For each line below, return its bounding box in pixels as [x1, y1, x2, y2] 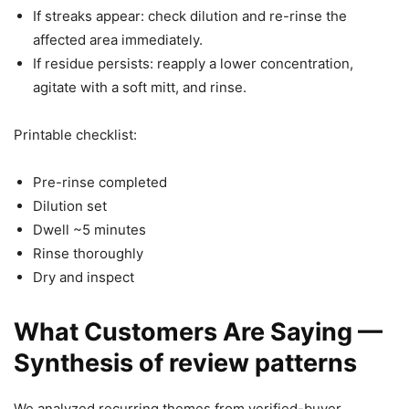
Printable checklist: [14, 126, 137, 144]
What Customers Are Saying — [14, 317, 383, 348]
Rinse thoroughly [33, 245, 143, 263]
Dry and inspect [33, 268, 134, 287]
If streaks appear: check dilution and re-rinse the [33, 7, 347, 26]
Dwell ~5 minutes [33, 221, 146, 239]
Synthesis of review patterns [14, 348, 357, 379]
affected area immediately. [33, 31, 203, 49]
